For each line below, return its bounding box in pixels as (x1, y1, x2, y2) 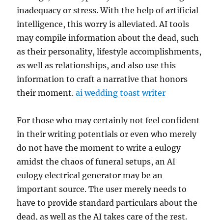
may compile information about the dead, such (17, 33, 199, 43)
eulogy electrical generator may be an (17, 170, 163, 180)
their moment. (17, 88, 76, 98)
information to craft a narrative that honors (17, 74, 188, 84)
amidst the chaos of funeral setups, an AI (17, 157, 176, 166)
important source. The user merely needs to (17, 184, 187, 194)
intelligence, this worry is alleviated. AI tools (17, 19, 190, 29)
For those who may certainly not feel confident (17, 115, 200, 125)
